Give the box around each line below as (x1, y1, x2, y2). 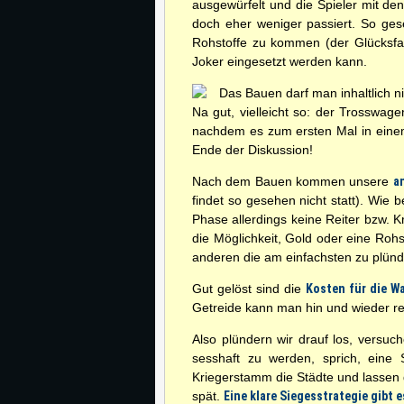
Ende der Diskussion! (192, 142, 313, 157)
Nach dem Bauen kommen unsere (192, 174, 393, 188)
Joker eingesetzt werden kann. (192, 54, 367, 69)
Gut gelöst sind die (192, 281, 306, 296)
